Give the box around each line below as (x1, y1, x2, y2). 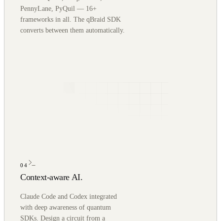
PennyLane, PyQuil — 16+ (20, 4, 97, 12)
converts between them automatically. (20, 26, 125, 34)
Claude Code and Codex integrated (20, 193, 117, 201)
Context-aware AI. (20, 172, 83, 182)
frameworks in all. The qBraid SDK (20, 15, 121, 23)
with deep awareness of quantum (20, 204, 111, 212)
